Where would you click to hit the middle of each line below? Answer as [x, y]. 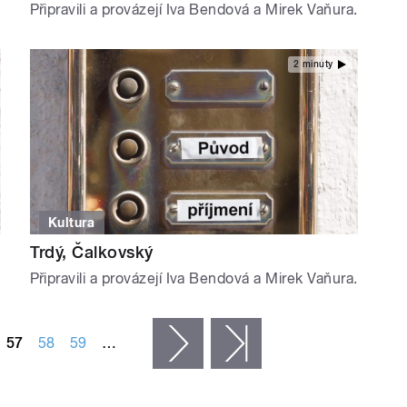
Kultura [72, 222]
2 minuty [313, 64]
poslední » [296, 342]
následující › [243, 342]
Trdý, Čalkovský [91, 252]
